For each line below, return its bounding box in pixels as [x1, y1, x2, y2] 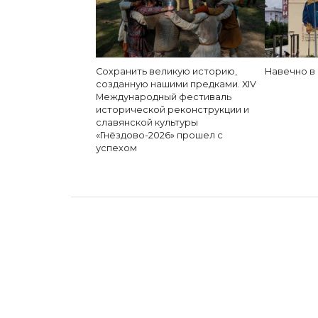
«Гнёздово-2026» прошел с [95, 130, 223, 141]
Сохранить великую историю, [95, 66, 237, 77]
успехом [95, 143, 137, 153]
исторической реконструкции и [95, 104, 249, 115]
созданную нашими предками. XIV [95, 79, 256, 89]
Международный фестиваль [95, 92, 231, 102]
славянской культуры [95, 117, 198, 128]
